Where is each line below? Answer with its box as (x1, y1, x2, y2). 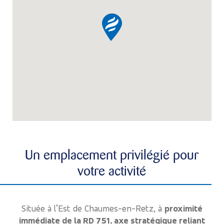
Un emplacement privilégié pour (25, 146, 199, 163)
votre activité (77, 162, 146, 179)
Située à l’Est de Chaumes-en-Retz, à (21, 203, 164, 214)
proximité (164, 203, 202, 214)
